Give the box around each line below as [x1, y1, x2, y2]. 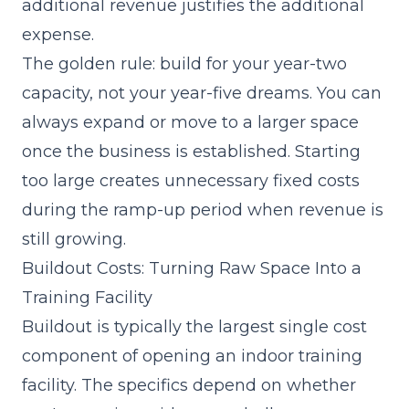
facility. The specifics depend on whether [22, 375, 356, 395]
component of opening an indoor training [22, 346, 362, 366]
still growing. [22, 229, 126, 249]
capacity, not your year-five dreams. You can [22, 83, 382, 103]
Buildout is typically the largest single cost [22, 317, 367, 337]
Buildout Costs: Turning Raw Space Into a [22, 258, 362, 278]
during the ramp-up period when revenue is [22, 200, 383, 220]
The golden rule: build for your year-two [22, 54, 347, 74]
